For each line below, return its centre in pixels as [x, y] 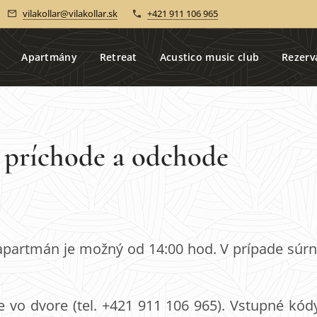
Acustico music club [209, 57]
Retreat [118, 57]
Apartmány [49, 57]
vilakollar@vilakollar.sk [70, 13]
